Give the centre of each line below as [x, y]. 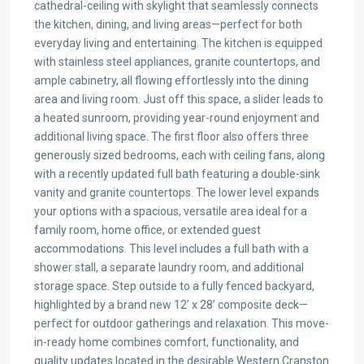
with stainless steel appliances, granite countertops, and [177, 62]
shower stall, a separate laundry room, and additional [169, 267]
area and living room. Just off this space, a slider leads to [179, 99]
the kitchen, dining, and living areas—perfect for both [168, 24]
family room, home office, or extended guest [147, 230]
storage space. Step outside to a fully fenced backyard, [174, 286]
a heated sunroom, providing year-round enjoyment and [177, 118]
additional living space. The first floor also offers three [171, 136]
